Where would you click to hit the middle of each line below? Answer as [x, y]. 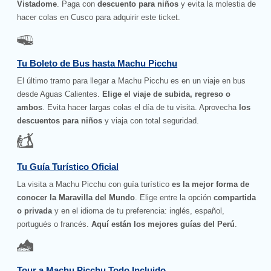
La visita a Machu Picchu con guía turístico [93, 184]
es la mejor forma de [210, 184]
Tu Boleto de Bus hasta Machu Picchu [97, 64]
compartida [235, 197]
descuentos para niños [60, 120]
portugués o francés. [54, 224]
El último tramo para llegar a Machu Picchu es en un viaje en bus [132, 80]
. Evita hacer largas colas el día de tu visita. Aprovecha [141, 107]
